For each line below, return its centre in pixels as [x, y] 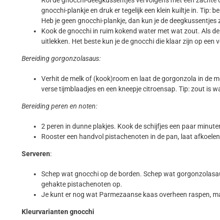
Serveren [36, 154]
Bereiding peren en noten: [60, 106]
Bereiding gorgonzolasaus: [61, 59]
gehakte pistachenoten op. [82, 184]
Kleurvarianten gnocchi [58, 212]
